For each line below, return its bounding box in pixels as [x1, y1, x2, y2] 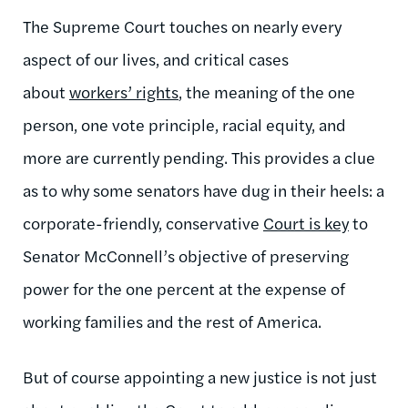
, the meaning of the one [178, 79, 355, 103]
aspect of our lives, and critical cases [23, 46, 289, 70]
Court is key [263, 210, 349, 234]
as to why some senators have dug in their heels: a [23, 178, 384, 201]
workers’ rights [69, 79, 178, 103]
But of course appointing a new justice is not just [23, 364, 377, 388]
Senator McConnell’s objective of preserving [23, 243, 349, 267]
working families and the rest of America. [23, 309, 325, 332]
